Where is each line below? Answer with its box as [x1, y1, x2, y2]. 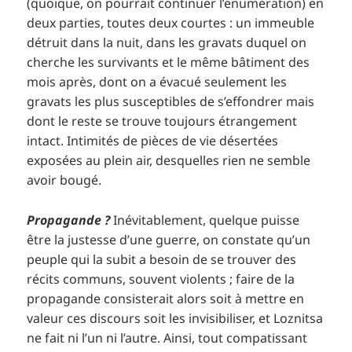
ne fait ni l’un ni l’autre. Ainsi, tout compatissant [27, 328, 308, 346]
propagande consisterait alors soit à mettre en [27, 289, 305, 307]
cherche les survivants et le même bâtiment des [27, 53, 310, 71]
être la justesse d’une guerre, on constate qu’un [27, 230, 311, 248]
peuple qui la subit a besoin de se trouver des [27, 250, 297, 268]
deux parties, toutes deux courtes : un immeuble [27, 13, 315, 31]
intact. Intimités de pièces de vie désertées [27, 131, 279, 149]
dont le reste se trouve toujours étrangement [27, 112, 298, 130]
